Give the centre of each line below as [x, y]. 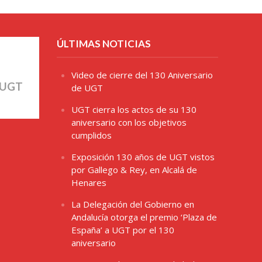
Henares [89, 183]
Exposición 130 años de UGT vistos [143, 157]
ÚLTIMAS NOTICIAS [104, 44]
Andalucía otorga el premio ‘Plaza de [144, 217]
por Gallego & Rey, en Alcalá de [134, 170]
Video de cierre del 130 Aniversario [142, 75]
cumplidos [91, 135]
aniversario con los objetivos [129, 123]
